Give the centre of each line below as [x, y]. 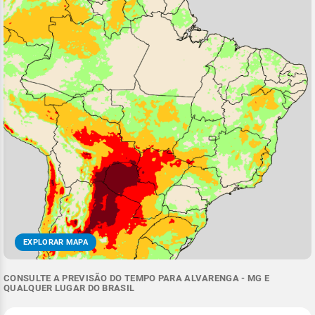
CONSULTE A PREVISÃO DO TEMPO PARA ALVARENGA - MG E [136, 278]
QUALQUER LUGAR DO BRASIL [69, 288]
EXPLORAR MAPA [56, 243]
